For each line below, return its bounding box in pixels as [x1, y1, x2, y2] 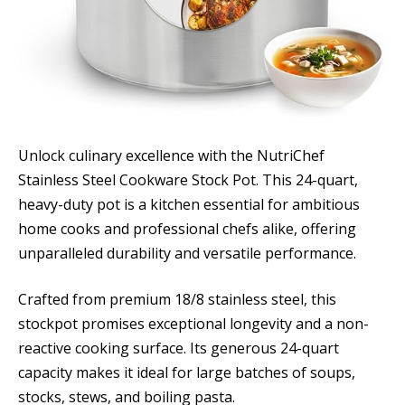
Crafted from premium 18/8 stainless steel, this [18, 289, 336, 310]
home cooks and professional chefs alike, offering [18, 218, 356, 239]
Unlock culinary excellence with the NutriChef [18, 145, 325, 165]
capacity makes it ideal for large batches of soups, [18, 363, 355, 383]
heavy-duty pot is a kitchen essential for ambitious [18, 193, 360, 214]
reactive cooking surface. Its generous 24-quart [18, 338, 339, 359]
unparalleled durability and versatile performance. [18, 242, 356, 263]
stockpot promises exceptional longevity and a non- [18, 314, 369, 334]
